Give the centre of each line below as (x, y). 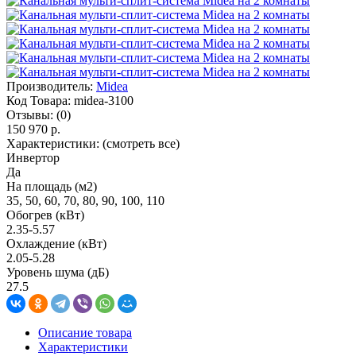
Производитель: (50, 86)
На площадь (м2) (52, 186)
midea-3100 (104, 100)
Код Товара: (39, 100)
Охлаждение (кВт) (56, 243)
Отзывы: (30, 114)
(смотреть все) (141, 143)
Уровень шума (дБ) (58, 272)
